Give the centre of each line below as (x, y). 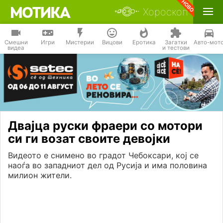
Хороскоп (166, 12)
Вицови (112, 42)
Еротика (144, 42)
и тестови (176, 48)
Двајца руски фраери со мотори (105, 126)
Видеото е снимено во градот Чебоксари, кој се (103, 156)
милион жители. (40, 175)
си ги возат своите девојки (89, 139)
